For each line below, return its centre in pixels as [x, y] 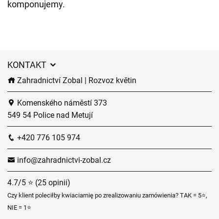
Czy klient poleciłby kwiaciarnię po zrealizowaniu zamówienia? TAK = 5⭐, [107, 195]
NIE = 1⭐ [19, 208]
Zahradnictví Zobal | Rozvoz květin [76, 80]
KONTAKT [28, 65]
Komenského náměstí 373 [61, 103]
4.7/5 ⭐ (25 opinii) [39, 183]
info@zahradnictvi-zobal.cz [63, 160]
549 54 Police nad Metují [50, 115]
